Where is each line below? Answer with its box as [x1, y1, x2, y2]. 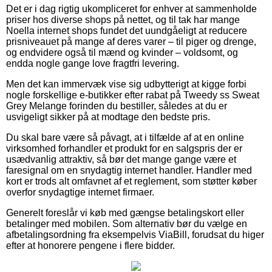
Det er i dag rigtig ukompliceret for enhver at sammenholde [6, 3, 257, 14]
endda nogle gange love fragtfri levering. [6, 58, 179, 69]
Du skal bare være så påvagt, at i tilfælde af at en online [6, 132, 244, 143]
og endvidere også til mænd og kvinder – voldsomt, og [6, 47, 238, 58]
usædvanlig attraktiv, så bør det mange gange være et [6, 154, 236, 165]
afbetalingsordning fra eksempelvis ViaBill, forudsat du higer [6, 229, 264, 240]
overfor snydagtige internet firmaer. [6, 186, 154, 197]
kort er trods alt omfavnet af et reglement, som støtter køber [6, 175, 257, 186]
